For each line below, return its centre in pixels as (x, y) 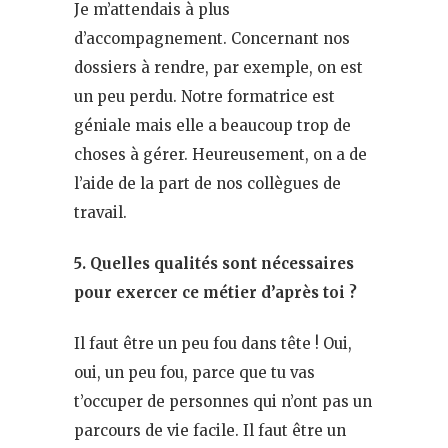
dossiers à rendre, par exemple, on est (218, 67)
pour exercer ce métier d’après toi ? (215, 292)
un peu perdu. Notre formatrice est (204, 96)
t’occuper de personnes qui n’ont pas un (223, 401)
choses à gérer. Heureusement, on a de (220, 154)
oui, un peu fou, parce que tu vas (194, 372)
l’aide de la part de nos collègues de (207, 183)
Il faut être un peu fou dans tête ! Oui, (213, 343)
